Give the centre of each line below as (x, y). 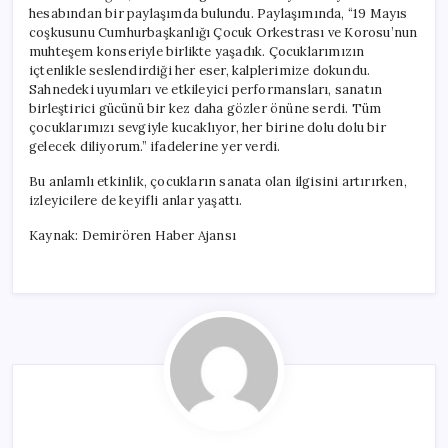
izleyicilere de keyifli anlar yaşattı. (136, 200)
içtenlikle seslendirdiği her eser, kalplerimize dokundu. (200, 70)
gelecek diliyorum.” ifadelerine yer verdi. (155, 146)
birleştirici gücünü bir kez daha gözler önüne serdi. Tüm (205, 108)
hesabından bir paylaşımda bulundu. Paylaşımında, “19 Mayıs (218, 13)
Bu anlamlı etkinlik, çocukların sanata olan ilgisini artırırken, (218, 181)
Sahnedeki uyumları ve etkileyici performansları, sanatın (206, 89)
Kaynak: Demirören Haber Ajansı (132, 235)
